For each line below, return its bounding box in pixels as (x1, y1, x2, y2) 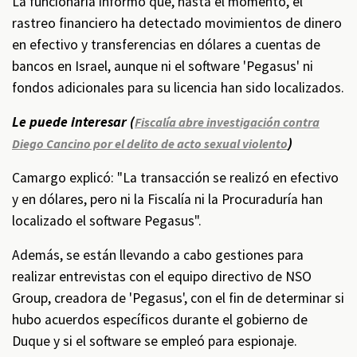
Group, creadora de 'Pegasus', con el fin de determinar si (12, 289, 344, 307)
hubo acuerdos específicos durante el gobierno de (12, 311, 308, 328)
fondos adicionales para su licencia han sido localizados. (12, 79, 344, 96)
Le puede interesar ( (12, 113, 135, 131)
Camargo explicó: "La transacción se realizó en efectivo (12, 169, 339, 186)
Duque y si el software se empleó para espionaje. (12, 332, 297, 350)
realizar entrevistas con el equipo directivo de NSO (12, 268, 312, 285)
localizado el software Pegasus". (12, 212, 205, 229)
